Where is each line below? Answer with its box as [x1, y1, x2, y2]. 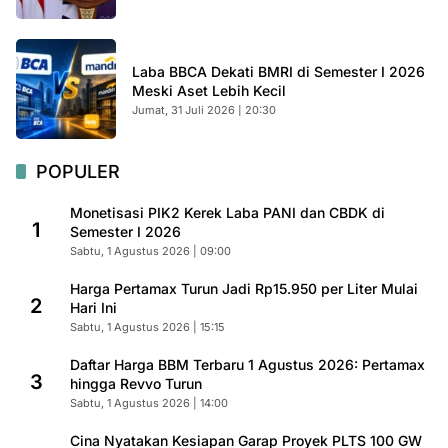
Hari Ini [70, 299, 117, 316]
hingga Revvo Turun [70, 375, 202, 392]
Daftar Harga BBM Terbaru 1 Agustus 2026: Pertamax [70, 356, 425, 373]
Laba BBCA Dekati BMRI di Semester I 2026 [132, 63, 425, 80]
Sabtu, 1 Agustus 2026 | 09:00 [70, 244, 231, 258]
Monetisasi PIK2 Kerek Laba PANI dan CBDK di [70, 204, 385, 221]
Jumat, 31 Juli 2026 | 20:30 [132, 103, 276, 117]
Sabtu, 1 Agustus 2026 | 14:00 [70, 396, 228, 410]
